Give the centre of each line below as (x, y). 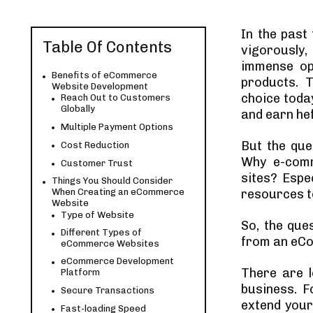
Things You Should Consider (112, 181)
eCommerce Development (117, 261)
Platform (80, 272)
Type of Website (97, 215)
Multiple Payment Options (117, 127)
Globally (78, 109)
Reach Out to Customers (116, 97)
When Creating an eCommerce (118, 192)
